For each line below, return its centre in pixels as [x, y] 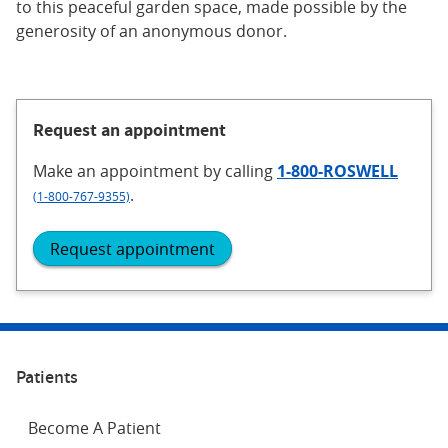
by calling [240, 171]
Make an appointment [118, 171]
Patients [47, 376]
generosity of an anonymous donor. [151, 31]
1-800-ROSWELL [337, 171]
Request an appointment [129, 130]
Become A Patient [94, 427]
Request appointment [132, 248]
